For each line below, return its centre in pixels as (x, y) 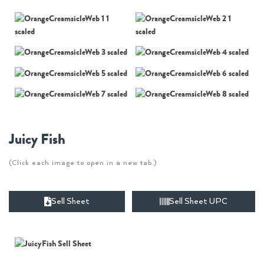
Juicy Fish (37, 139)
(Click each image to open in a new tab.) (83, 163)
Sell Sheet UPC (198, 201)
